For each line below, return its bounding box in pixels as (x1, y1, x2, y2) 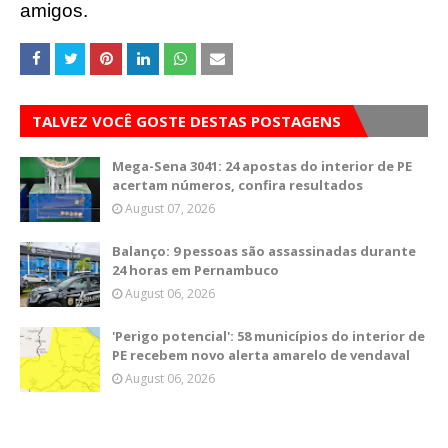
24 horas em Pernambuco (112, 261, 279, 279)
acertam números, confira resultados (112, 176, 363, 194)
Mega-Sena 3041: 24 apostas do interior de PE (112, 157, 412, 175)
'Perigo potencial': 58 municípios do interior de (112, 327, 425, 345)
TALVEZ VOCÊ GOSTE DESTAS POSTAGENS (32, 111, 341, 131)
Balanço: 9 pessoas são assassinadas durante (112, 242, 416, 260)
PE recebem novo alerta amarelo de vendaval (112, 346, 410, 364)
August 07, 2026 (125, 200, 215, 217)
